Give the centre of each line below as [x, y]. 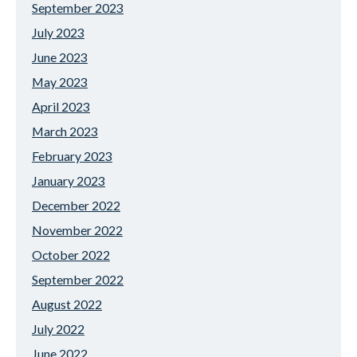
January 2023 [69, 180]
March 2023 [65, 131]
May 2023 [60, 82]
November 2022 [77, 230]
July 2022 [58, 329]
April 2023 [61, 106]
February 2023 [72, 156]
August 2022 [67, 304]
